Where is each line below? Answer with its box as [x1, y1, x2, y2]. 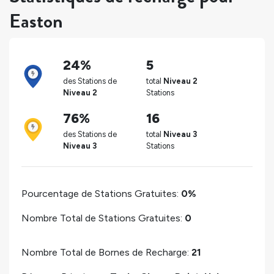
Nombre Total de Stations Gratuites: [21, 212, 185, 224]
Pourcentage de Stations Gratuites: [21, 187, 181, 199]
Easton [9, 7, 63, 36]
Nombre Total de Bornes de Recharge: [21, 246, 191, 258]
